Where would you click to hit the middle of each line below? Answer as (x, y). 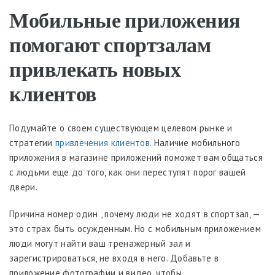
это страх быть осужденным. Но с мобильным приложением (135, 228)
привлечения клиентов (103, 142)
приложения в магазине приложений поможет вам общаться (136, 157)
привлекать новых (95, 68)
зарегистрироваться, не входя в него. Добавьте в (114, 258)
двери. (23, 187)
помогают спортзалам (110, 44)
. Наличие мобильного (195, 142)
